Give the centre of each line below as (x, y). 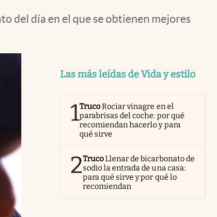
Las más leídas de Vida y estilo (128, 74)
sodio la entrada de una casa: (134, 168)
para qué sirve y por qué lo (130, 177)
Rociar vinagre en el (138, 106)
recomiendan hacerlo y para (130, 125)
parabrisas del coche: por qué (132, 116)
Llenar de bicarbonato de (150, 159)
